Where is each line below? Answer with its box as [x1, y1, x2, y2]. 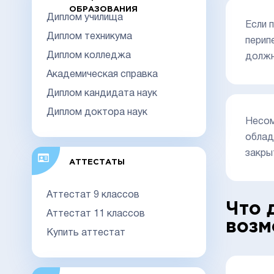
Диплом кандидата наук [46, 89, 157, 98]
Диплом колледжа [46, 51, 131, 60]
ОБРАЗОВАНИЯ [68, 6, 138, 13]
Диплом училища [46, 13, 123, 22]
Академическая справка [46, 70, 158, 79]
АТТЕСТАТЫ [68, 158, 125, 166]
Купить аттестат [46, 228, 125, 237]
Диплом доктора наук [46, 108, 147, 117]
